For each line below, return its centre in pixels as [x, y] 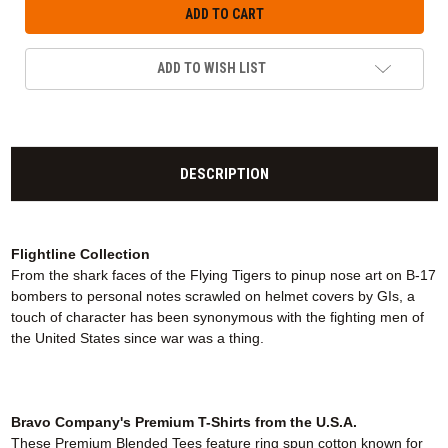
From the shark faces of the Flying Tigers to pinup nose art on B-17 [223, 275]
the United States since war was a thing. [137, 338]
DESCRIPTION [224, 174]
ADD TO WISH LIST [211, 68]
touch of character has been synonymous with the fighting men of [217, 317]
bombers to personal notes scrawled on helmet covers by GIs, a [212, 296]
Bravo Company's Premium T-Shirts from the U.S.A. [183, 422]
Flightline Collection [80, 254]
